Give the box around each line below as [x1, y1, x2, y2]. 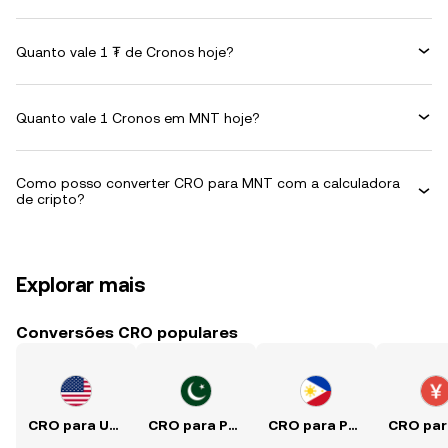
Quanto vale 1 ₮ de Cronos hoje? [16, 43, 234, 60]
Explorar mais [16, 273, 146, 297]
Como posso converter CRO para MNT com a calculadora [16, 175, 400, 191]
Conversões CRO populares [16, 323, 238, 342]
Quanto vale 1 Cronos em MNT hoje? [16, 109, 260, 126]
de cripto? [16, 191, 85, 207]
